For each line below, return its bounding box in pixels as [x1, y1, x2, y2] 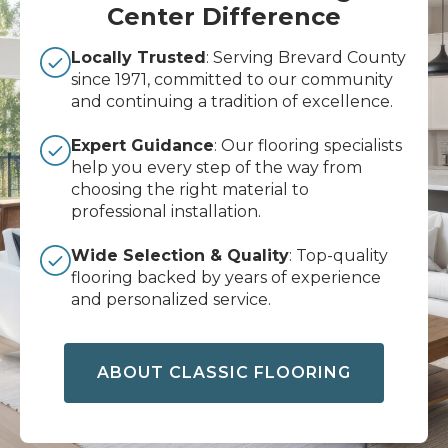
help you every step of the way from [71, 157, 362, 177]
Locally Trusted [71, 47, 206, 67]
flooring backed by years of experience [71, 267, 381, 287]
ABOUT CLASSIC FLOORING [97, 362, 351, 382]
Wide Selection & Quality [71, 245, 289, 265]
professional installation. [71, 201, 261, 221]
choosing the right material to [71, 179, 309, 199]
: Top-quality [289, 245, 388, 265]
